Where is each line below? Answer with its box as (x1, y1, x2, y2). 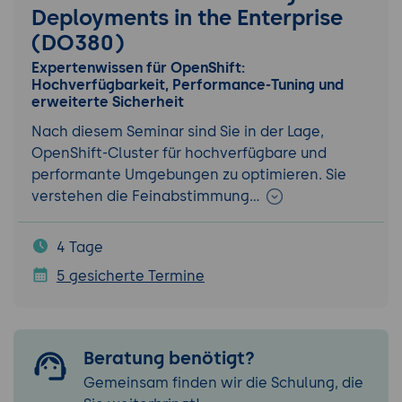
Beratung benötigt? (83, 346, 255, 369)
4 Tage (57, 238, 103, 256)
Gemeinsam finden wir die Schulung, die (83, 373, 363, 391)
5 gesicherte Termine (57, 267, 205, 284)
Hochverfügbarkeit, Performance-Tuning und (31, 76, 344, 94)
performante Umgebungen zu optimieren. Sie (31, 165, 346, 183)
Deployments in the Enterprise (31, 4, 343, 31)
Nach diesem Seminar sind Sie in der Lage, (31, 122, 324, 140)
